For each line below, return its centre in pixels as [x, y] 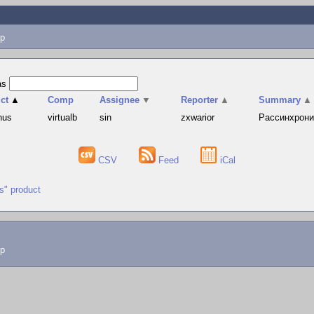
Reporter [200, 100]
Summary [280, 100]
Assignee [120, 100]
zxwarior [198, 117]
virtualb [63, 117]
